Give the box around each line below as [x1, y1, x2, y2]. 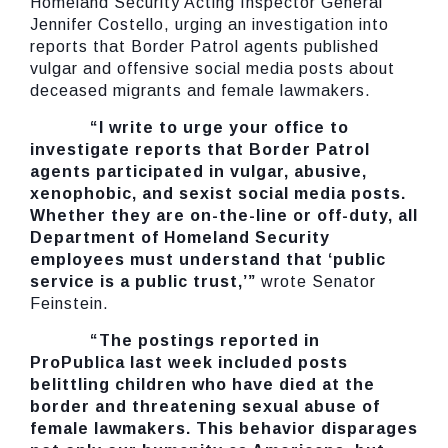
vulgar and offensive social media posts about [30, 60, 395, 77]
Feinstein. [30, 295, 109, 312]
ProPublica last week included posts [30, 354, 348, 371]
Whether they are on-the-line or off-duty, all [30, 207, 418, 224]
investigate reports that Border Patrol [30, 141, 370, 158]
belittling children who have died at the [30, 376, 375, 393]
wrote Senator [261, 273, 376, 290]
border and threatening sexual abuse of [30, 398, 380, 415]
